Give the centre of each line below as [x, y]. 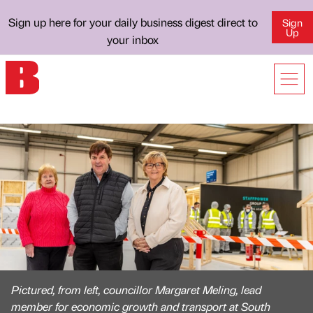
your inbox [133, 39]
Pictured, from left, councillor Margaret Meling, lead [136, 290]
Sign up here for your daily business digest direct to [133, 22]
